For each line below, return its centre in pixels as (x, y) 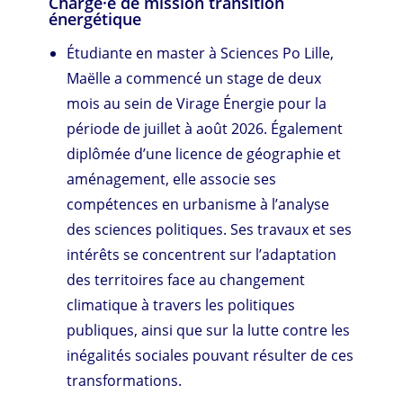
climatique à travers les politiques (181, 304)
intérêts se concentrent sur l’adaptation (202, 254)
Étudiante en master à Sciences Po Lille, (201, 53)
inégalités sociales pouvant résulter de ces (210, 355)
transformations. (125, 380)
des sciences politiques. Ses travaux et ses (210, 229)
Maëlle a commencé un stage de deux (194, 78)
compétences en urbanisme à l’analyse (198, 204)
